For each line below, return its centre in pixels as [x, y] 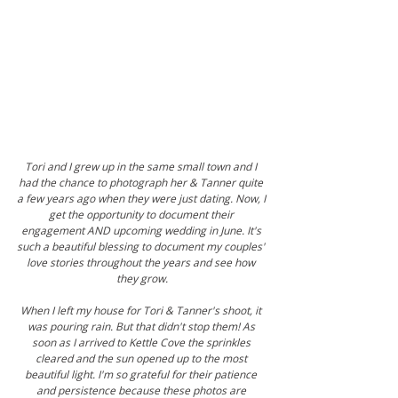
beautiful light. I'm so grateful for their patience [142, 375]
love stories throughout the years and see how [142, 263]
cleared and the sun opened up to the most [142, 359]
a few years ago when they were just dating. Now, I [142, 199]
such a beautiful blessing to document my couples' [142, 247]
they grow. [142, 279]
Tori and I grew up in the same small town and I [142, 167]
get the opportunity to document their [142, 215]
